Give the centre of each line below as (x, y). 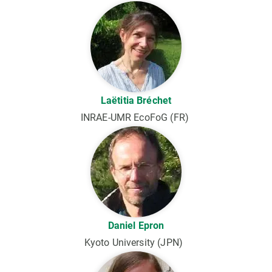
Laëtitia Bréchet (136, 100)
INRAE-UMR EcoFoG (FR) (136, 117)
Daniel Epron (136, 225)
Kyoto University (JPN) (136, 242)
